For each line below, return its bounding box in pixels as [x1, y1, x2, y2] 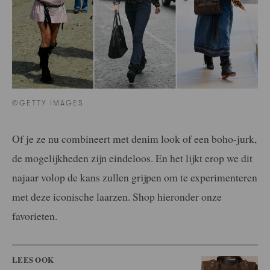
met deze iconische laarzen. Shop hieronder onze [12, 189, 222, 204]
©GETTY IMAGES [12, 98, 84, 107]
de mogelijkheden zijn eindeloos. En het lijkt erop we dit [12, 150, 253, 165]
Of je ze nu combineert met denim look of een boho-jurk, [12, 131, 257, 146]
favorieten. [12, 208, 57, 223]
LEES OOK [12, 253, 54, 265]
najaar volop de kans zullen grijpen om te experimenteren [12, 169, 257, 184]
